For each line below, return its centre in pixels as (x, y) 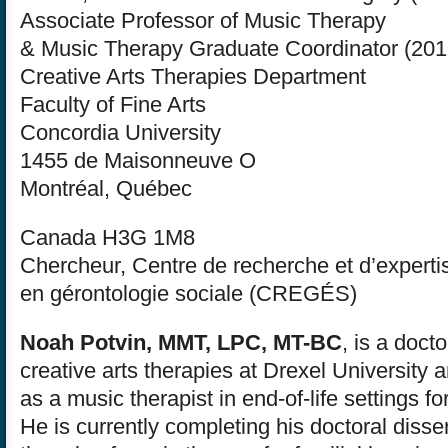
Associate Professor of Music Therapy (203, 21)
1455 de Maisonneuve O (138, 161)
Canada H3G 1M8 (107, 237)
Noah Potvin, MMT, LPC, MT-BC (181, 342)
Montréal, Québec (106, 189)
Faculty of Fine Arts (113, 105)
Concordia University (120, 133)
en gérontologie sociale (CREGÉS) (188, 293)
